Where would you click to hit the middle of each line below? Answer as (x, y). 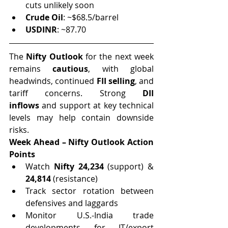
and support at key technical (96, 105)
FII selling (116, 81)
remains (31, 68)
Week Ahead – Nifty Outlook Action (81, 142)
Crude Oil (44, 17)
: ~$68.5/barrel (91, 17)
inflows (24, 105)
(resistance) (74, 178)
